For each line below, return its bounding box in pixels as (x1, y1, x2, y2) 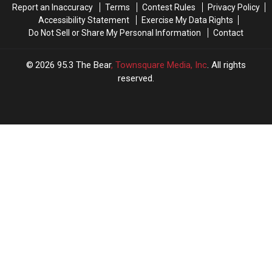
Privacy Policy (207, 2, 260, 13)
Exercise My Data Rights (141, 15, 233, 25)
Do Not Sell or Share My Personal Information (28, 28, 201, 38)
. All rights (207, 59, 246, 71)
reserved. (118, 73, 154, 84)
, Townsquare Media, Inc (111, 59, 207, 71)
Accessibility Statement (38, 15, 129, 25)
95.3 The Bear (57, 59, 111, 71)
